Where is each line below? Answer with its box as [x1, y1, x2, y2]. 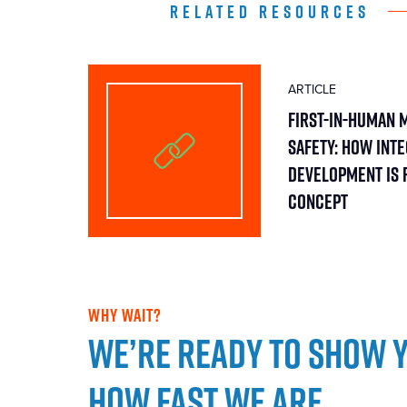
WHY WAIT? [88, 303, 162, 325]
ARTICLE [288, 81, 336, 97]
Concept [288, 188, 348, 213]
